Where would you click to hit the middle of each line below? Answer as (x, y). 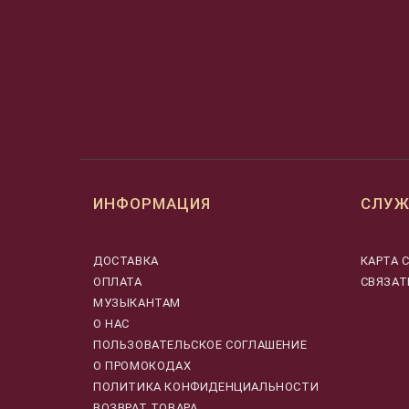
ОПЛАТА (118, 281)
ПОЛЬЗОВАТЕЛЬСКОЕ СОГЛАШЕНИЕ (200, 344)
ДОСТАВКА (126, 260)
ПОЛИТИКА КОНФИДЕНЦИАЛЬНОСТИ (206, 386)
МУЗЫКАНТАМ (137, 302)
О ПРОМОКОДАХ (142, 365)
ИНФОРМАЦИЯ (152, 204)
